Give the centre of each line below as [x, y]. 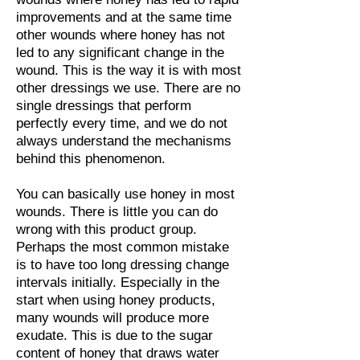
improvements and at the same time [124, 17]
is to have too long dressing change [123, 265]
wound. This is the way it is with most [129, 70]
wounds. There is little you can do [117, 212]
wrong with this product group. [106, 229]
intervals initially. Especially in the [118, 282]
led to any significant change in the [120, 53]
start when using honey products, [116, 300]
